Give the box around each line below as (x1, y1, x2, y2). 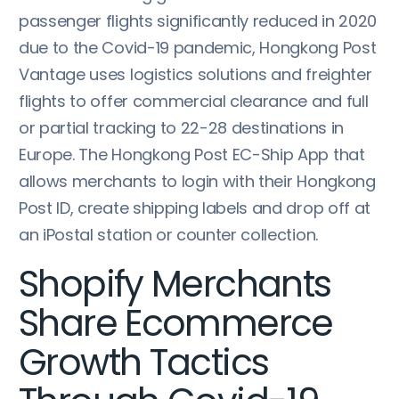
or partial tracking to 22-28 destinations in (19, 117, 344, 139)
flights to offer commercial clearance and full (19, 90, 369, 112)
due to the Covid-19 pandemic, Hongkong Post (19, 37, 377, 59)
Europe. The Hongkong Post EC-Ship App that (19, 143, 365, 166)
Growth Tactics (19, 337, 269, 387)
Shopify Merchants (19, 258, 331, 309)
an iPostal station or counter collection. (19, 224, 318, 246)
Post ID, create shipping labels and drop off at (19, 197, 370, 219)
